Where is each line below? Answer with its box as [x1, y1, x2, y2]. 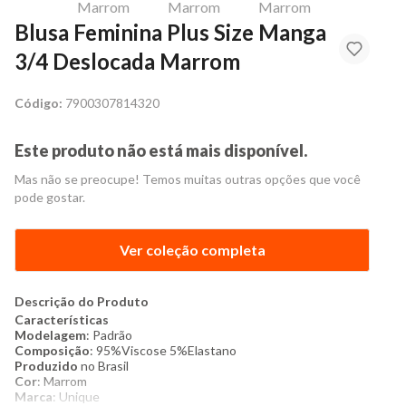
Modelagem [14, 327, 86, 343]
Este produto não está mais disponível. [14, 140, 307, 160]
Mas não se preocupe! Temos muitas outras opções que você [14, 171, 361, 187]
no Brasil [81, 358, 129, 373]
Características [14, 312, 109, 327]
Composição [14, 343, 90, 358]
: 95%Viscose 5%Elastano [90, 343, 237, 358]
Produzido [14, 358, 81, 373]
